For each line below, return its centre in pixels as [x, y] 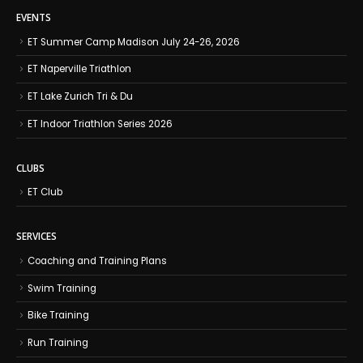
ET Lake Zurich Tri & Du [80, 97]
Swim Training [62, 288]
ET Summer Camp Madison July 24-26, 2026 [134, 42]
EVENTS [34, 17]
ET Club [45, 192]
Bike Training [58, 316]
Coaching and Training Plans [97, 261]
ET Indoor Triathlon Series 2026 [100, 124]
